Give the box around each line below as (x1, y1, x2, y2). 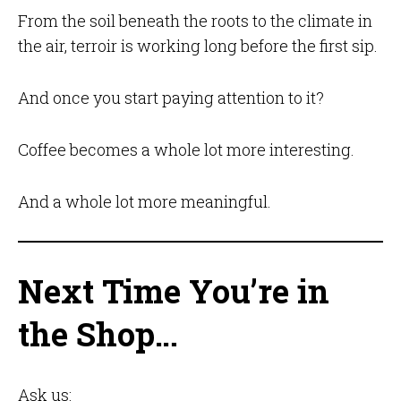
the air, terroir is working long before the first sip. (17, 35, 378, 57)
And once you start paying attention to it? (17, 87, 324, 109)
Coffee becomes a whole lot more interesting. (17, 139, 354, 161)
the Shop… (17, 312, 178, 356)
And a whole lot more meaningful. (17, 191, 271, 213)
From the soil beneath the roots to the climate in (17, 10, 372, 32)
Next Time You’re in (17, 269, 329, 313)
